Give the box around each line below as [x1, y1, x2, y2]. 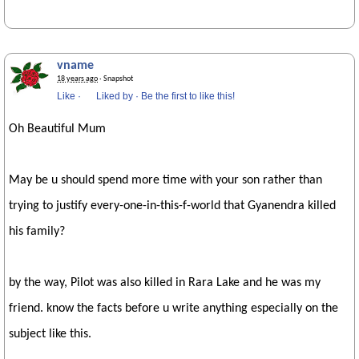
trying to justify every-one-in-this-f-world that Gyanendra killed [9, 200, 336, 212]
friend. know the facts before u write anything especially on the [9, 302, 338, 315]
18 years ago [57, 75, 98, 83]
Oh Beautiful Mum [9, 123, 106, 135]
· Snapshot [98, 75, 133, 83]
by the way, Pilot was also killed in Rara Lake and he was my [9, 276, 321, 289]
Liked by [96, 91, 133, 102]
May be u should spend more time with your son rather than [9, 174, 322, 187]
